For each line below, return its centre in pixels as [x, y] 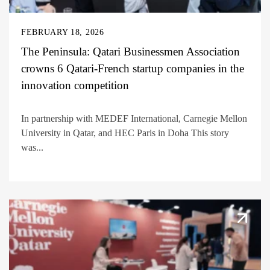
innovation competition [75, 85]
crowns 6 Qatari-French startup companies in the [133, 68]
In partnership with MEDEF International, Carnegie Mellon [134, 118]
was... [32, 147]
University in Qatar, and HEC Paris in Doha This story [125, 133]
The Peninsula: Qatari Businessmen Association [130, 51]
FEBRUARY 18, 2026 [63, 32]
